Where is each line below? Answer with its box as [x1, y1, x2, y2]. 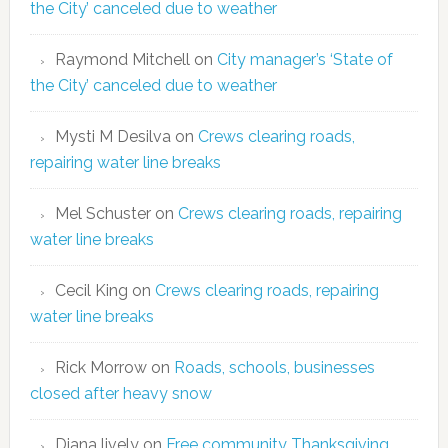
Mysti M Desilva [54, 127, 171, 146]
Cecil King [54, 281, 128, 300]
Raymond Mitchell [54, 50, 190, 69]
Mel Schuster [54, 204, 151, 223]
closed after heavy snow [29, 384, 212, 403]
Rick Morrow [54, 358, 147, 377]
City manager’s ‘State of [216, 50, 393, 69]
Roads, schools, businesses [173, 358, 375, 377]
